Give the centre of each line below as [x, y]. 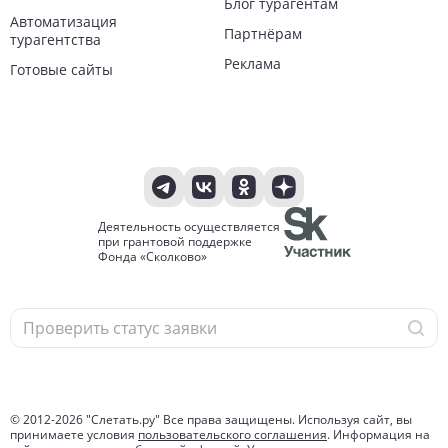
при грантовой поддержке [174, 241]
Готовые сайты [61, 69]
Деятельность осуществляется [188, 226]
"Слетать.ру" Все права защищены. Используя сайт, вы [247, 419]
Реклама [252, 63]
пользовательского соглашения [232, 434]
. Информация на [378, 434]
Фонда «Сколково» [152, 256]
